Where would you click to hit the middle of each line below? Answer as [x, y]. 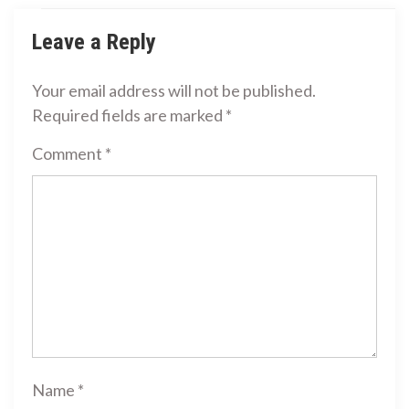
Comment [68, 153]
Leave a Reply [94, 42]
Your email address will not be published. [174, 90]
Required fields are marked [129, 115]
